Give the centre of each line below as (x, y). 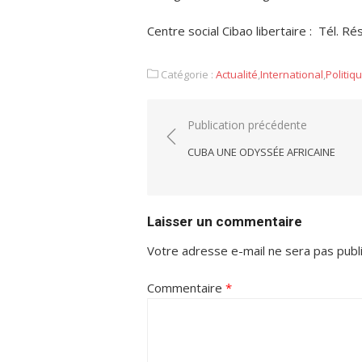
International (292, 74)
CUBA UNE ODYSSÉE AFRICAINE (261, 152)
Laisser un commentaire (225, 221)
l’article (193, 171)
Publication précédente (247, 124)
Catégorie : (187, 74)
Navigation (207, 126)
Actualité (237, 74)
